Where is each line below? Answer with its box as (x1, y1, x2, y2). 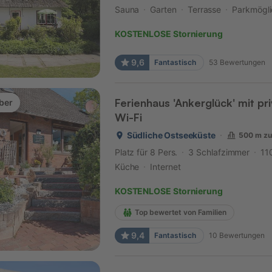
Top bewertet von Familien (134, 208, 226, 217)
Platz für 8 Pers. (114, 147, 178, 158)
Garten (150, 4, 177, 15)
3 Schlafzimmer (188, 147, 250, 158)
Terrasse (187, 4, 222, 15)
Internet (150, 161, 181, 172)
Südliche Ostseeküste (126, 130, 216, 141)
